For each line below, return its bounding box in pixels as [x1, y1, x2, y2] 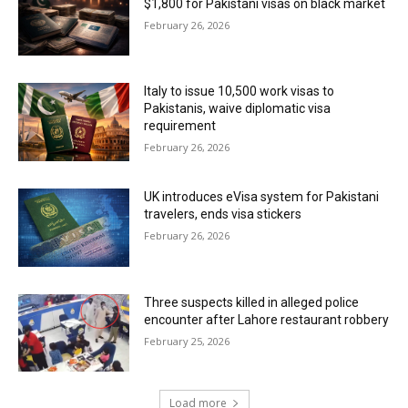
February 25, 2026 [144, 333, 230, 348]
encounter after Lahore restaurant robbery [144, 311, 390, 327]
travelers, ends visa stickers [144, 207, 302, 222]
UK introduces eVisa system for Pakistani [144, 189, 380, 205]
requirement [144, 118, 217, 134]
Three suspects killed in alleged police [144, 294, 360, 310]
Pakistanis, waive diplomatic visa [144, 101, 331, 117]
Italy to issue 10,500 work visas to [144, 84, 335, 99]
